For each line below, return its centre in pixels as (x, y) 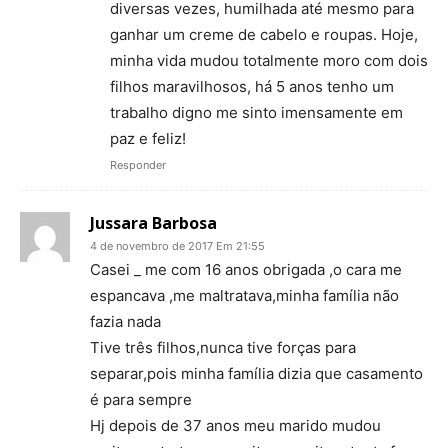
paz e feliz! (148, 138)
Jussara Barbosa (153, 222)
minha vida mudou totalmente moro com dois (269, 60)
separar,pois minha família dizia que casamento (256, 373)
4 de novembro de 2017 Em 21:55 (177, 245)
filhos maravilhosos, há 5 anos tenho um (252, 86)
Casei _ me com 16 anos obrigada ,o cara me (246, 269)
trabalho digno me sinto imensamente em (256, 112)
